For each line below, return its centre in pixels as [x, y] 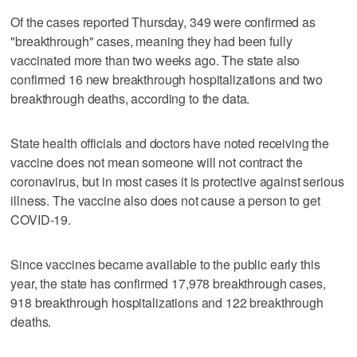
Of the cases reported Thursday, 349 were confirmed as [163, 22]
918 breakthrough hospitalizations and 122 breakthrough [167, 302]
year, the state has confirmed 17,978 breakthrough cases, [168, 283]
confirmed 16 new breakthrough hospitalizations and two [167, 79]
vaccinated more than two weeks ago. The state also [155, 60]
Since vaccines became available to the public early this [165, 264]
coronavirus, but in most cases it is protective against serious [177, 181]
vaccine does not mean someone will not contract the [157, 162]
